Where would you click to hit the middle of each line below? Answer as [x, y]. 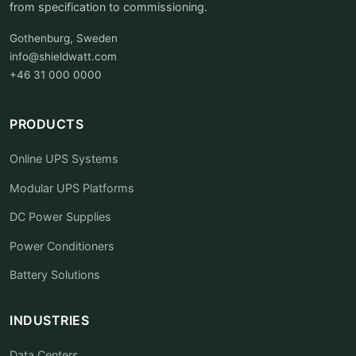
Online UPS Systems [64, 159]
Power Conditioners [62, 246]
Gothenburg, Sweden [64, 38]
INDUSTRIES [49, 320]
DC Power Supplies [60, 217]
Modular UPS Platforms [72, 188]
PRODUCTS [46, 124]
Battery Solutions [55, 275]
